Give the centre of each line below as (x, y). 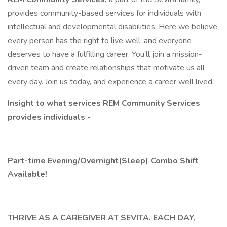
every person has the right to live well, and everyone (100, 41)
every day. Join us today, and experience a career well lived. (112, 82)
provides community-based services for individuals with (104, 13)
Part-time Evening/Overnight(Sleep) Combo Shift (103, 161)
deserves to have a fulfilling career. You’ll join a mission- (105, 54)
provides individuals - (49, 117)
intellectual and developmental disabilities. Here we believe (112, 27)
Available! (28, 174)
